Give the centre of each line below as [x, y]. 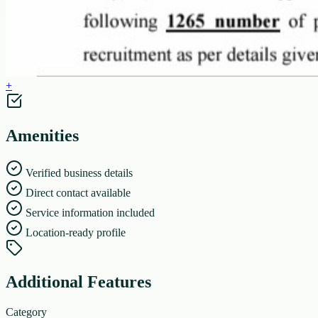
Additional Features [78, 282]
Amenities [42, 135]
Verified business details [79, 172]
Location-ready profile [76, 232]
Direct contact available [78, 192]
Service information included [90, 212]
